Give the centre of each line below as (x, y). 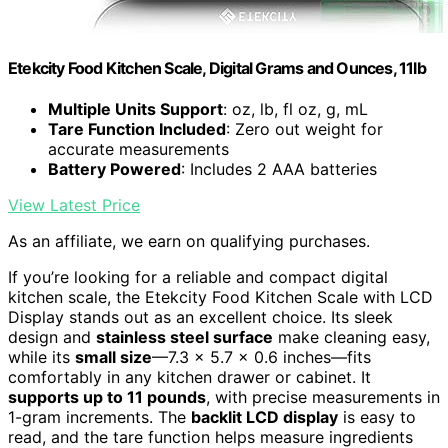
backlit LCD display (264, 417)
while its (41, 357)
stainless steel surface (184, 337)
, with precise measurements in (323, 397)
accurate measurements (138, 149)
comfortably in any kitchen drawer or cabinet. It (189, 377)
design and (52, 337)
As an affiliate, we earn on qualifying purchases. (189, 241)
